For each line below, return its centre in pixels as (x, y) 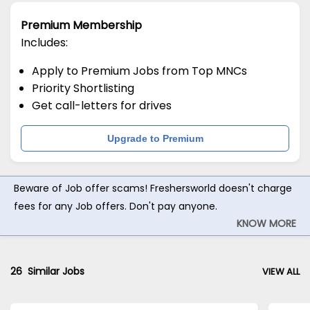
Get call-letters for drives (102, 105)
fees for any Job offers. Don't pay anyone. (116, 206)
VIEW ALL (281, 271)
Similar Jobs (53, 271)
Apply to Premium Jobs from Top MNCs (139, 71)
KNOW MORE (266, 223)
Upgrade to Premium (155, 138)
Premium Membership (81, 25)
